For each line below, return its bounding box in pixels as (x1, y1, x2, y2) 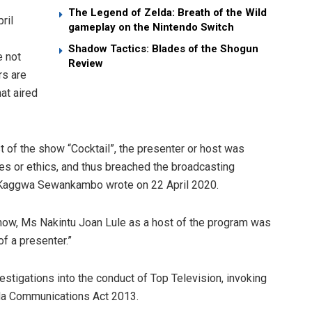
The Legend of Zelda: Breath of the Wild (68, 6, 267, 19)
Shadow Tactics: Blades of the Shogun (68, 42, 258, 55)
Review (68, 56, 103, 70)
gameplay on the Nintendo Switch (68, 20, 234, 33)
